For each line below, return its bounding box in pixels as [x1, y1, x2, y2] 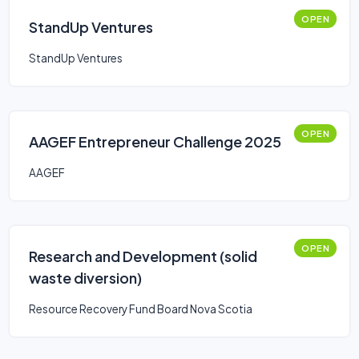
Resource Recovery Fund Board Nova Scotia [29, 302, 252, 316]
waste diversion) [29, 268, 142, 287]
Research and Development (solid [29, 247, 257, 265]
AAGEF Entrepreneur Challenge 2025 [29, 132, 281, 151]
